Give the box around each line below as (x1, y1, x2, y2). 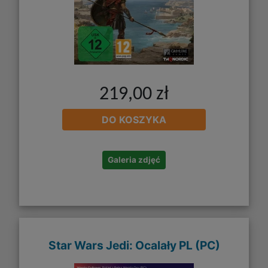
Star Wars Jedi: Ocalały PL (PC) (48, 238, 220, 253)
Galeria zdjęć (108, 154, 160, 165)
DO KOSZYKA (102, 113, 166, 126)
